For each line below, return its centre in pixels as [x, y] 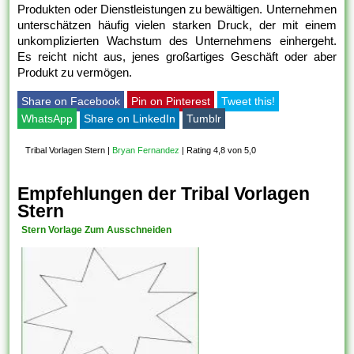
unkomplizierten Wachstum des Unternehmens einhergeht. [177, 40]
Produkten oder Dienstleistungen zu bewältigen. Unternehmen [177, 9]
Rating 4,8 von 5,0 [222, 150]
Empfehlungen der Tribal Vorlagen [164, 193]
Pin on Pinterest [171, 101]
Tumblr [204, 118]
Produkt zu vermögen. [75, 72]
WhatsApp [47, 118]
